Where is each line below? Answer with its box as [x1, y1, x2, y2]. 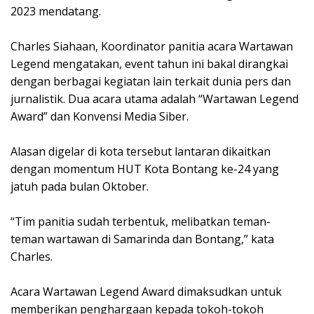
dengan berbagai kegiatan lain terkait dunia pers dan [11, 74, 291, 90]
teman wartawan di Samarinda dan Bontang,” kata [11, 231, 274, 247]
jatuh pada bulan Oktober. [11, 179, 149, 195]
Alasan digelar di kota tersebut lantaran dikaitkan [11, 144, 271, 160]
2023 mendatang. [11, 4, 101, 20]
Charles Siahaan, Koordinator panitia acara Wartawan [11, 39, 293, 55]
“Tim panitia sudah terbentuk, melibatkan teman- [11, 214, 271, 230]
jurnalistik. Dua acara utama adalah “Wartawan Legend [11, 91, 299, 107]
